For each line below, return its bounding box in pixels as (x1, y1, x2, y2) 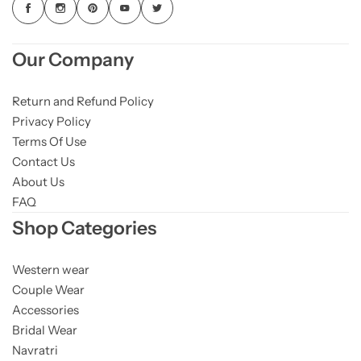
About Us (12, 174, 64, 189)
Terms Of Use (12, 134, 86, 149)
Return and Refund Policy (12, 93, 154, 109)
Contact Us (12, 154, 75, 169)
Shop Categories (12, 217, 156, 239)
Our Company (12, 48, 134, 71)
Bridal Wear (12, 322, 77, 338)
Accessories (12, 302, 79, 317)
